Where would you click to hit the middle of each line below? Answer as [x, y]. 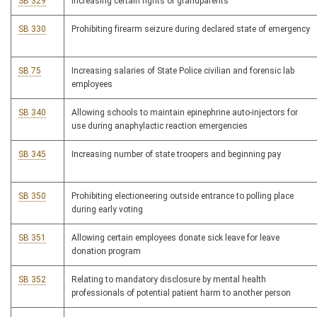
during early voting [107, 210]
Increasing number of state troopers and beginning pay [176, 155]
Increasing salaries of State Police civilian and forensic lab [183, 71]
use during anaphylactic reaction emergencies [160, 126]
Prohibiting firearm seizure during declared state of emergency [191, 29]
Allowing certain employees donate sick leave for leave [175, 238]
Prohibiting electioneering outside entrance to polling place [183, 196]
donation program [106, 252]
